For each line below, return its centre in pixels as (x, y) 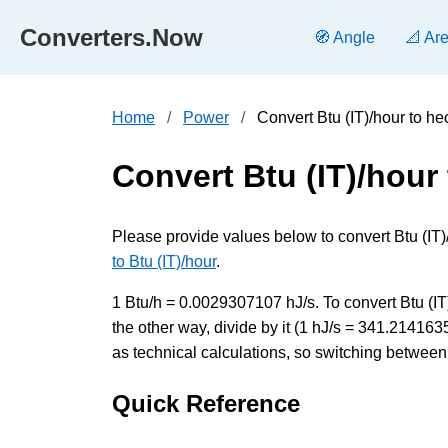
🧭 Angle (344, 37)
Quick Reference (206, 403)
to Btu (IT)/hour (164, 261)
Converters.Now (111, 37)
